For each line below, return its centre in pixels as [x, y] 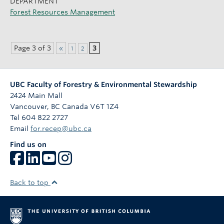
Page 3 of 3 [32, 48]
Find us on [28, 144]
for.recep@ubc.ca [61, 128]
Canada [75, 106]
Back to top [30, 182]
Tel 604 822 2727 [39, 117]
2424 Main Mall [36, 95]
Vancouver [28, 106]
